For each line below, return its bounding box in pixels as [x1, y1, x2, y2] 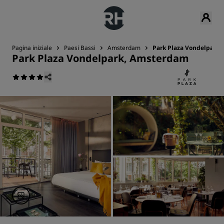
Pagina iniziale [12, 43, 52, 52]
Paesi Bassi [64, 43, 95, 52]
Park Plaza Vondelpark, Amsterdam [12, 51, 189, 65]
